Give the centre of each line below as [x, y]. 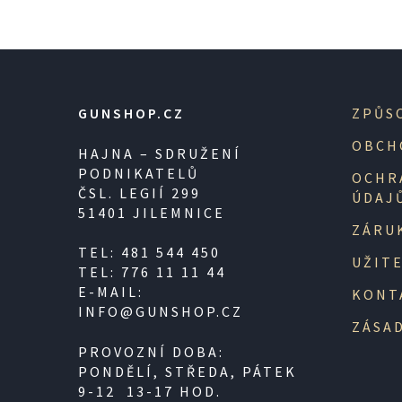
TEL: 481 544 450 [149, 253]
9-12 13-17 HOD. [150, 391]
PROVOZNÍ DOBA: [151, 351]
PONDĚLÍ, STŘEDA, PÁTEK [188, 371]
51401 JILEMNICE [152, 212]
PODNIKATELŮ [139, 173]
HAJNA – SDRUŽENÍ [160, 153]
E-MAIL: [111, 292]
